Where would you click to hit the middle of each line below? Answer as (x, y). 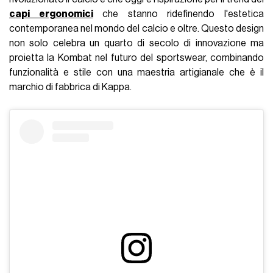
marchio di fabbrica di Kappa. (71, 87)
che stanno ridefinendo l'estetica (178, 14)
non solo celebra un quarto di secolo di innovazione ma (136, 43)
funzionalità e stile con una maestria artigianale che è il (136, 72)
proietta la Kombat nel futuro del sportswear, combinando (136, 58)
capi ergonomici (51, 14)
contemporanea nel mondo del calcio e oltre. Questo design (136, 28)
